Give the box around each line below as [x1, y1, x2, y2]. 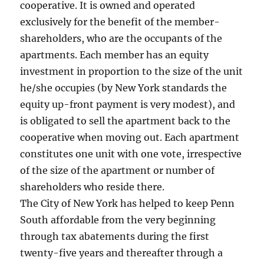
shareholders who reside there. [20, 181, 165, 193]
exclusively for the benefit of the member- [20, 16, 220, 28]
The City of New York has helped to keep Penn [20, 197, 235, 210]
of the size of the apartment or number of [20, 164, 215, 177]
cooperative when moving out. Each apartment [20, 131, 240, 144]
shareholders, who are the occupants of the [20, 32, 223, 45]
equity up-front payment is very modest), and [20, 98, 236, 111]
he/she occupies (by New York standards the [20, 82, 227, 94]
